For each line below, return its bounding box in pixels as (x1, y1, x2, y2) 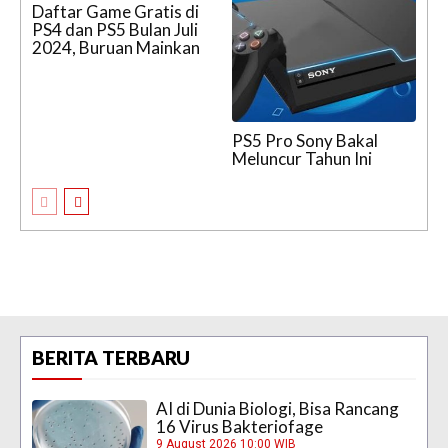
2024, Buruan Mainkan (32, 36, 200, 58)
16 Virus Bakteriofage (156, 415, 324, 437)
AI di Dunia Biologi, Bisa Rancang (156, 397, 400, 419)
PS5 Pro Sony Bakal (232, 129, 378, 151)
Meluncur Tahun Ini (232, 147, 372, 169)
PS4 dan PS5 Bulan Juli (32, 18, 198, 40)
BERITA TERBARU (32, 345, 190, 369)
